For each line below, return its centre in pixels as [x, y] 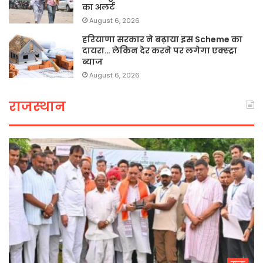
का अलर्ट [99, 7]
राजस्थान [37, 107]
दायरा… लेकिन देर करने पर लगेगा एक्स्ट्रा [160, 51]
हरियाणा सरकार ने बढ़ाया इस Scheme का [162, 40]
